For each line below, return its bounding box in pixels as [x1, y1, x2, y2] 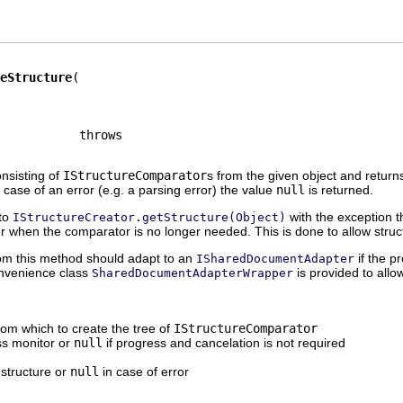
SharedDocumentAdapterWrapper [92, 266, 293, 280]
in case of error [99, 364, 189, 379]
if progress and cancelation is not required [103, 336, 345, 350]
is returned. [305, 183, 373, 197]
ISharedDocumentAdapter [196, 252, 354, 265]
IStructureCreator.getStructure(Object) [13, 210, 286, 224]
